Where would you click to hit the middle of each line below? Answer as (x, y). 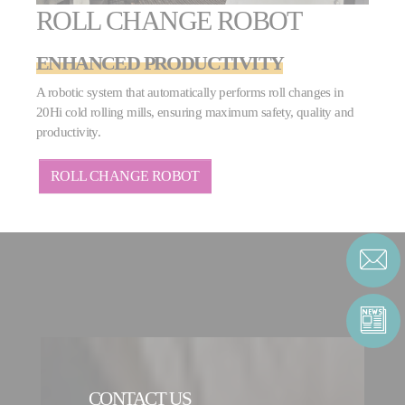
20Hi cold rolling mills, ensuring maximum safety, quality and (195, 112)
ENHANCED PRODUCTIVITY (160, 63)
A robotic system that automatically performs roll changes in (190, 92)
